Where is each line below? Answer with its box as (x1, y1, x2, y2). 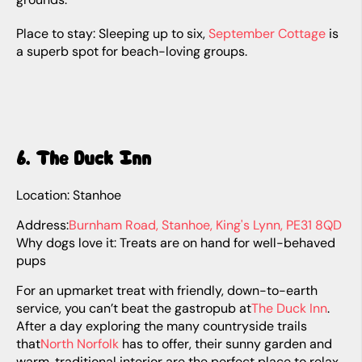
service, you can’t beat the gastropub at (16, 300, 251, 317)
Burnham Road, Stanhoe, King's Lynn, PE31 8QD (69, 217, 342, 234)
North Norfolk (40, 335, 119, 352)
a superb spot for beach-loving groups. (16, 43, 247, 60)
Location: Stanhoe (23, 187, 121, 204)
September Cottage (208, 25, 326, 42)
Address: (25, 217, 69, 234)
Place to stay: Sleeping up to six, (16, 25, 208, 42)
